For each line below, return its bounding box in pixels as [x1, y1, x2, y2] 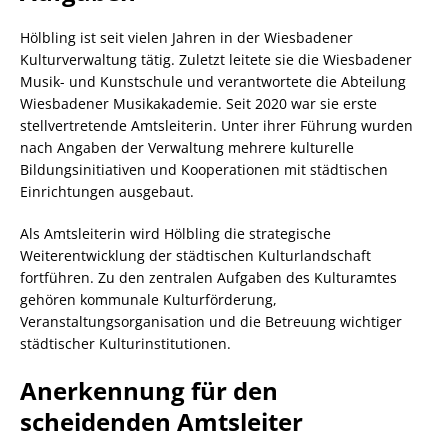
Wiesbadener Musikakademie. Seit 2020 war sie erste [20, 94, 377, 114]
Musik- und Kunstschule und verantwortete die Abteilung [20, 72, 406, 92]
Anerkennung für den [20, 374, 278, 408]
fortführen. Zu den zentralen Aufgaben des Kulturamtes [20, 268, 397, 288]
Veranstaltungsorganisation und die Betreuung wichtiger [20, 312, 402, 332]
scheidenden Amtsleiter [20, 405, 303, 439]
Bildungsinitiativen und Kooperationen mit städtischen [20, 160, 388, 180]
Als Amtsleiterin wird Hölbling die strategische [20, 224, 331, 244]
